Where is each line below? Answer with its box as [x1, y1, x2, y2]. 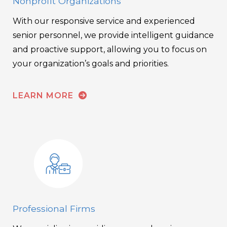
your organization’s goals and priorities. [13, 58, 169, 68]
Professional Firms [13, 203, 95, 214]
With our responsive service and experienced [13, 16, 195, 26]
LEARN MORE [13, 90, 76, 100]
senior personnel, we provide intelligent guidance [13, 30, 214, 40]
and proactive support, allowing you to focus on [13, 44, 207, 54]
